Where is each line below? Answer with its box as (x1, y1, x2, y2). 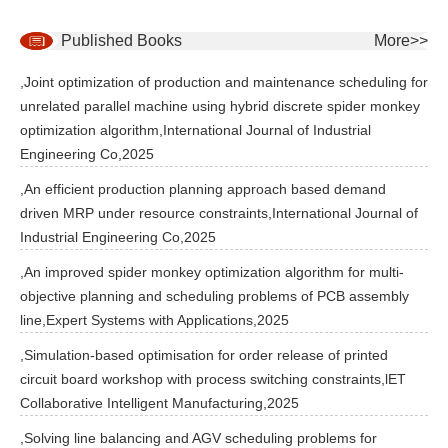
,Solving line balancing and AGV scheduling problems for (20, 430, 377, 446)
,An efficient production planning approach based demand (20, 181, 386, 197)
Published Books (60, 32, 182, 49)
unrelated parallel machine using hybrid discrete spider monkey (20, 98, 420, 114)
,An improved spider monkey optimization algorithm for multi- (20, 264, 404, 280)
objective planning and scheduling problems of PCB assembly (20, 288, 409, 304)
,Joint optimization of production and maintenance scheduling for (20, 74, 428, 90)
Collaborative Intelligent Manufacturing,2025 (20, 395, 299, 411)
